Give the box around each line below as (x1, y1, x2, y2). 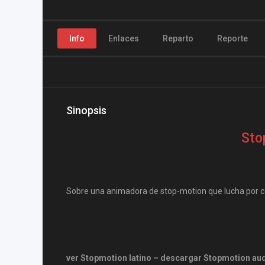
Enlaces (108, 34, 139, 43)
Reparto (163, 34, 193, 43)
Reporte (217, 34, 248, 43)
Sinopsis (66, 104, 106, 117)
